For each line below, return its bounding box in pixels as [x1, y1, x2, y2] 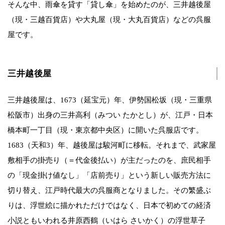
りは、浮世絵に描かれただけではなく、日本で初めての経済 [8, 201, 211, 209]
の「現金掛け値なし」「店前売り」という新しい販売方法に [8, 171, 211, 179]
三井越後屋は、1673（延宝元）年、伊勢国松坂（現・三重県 [8, 95, 212, 104]
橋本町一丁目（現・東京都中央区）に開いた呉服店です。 [8, 126, 203, 134]
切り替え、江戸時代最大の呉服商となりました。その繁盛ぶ [8, 186, 211, 194]
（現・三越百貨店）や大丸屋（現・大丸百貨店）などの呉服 [8, 15, 211, 24]
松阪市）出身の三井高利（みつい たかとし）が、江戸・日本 [8, 110, 213, 119]
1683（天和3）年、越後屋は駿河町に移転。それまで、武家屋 [8, 141, 216, 149]
